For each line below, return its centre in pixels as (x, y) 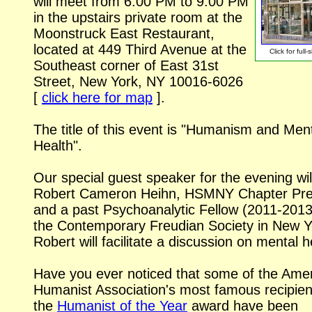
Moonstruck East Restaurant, (124, 33)
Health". (58, 145)
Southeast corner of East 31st (126, 65)
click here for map (97, 97)
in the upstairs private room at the (138, 17)
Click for (283, 52)
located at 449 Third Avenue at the (140, 49)
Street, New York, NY (101, 81)
